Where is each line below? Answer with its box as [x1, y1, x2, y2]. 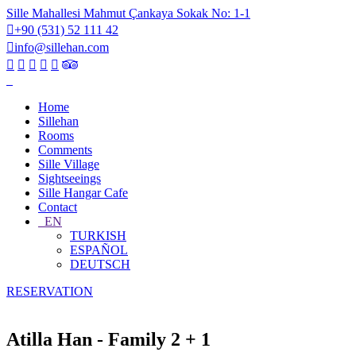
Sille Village [38, 157, 99, 171]
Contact [38, 200, 77, 214]
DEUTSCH [70, 257, 130, 271]
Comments [38, 143, 92, 157]
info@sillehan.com [14, 41, 109, 54]
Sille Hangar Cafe [38, 186, 128, 199]
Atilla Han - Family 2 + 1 [6, 328, 211, 350]
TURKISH [70, 229, 126, 242]
